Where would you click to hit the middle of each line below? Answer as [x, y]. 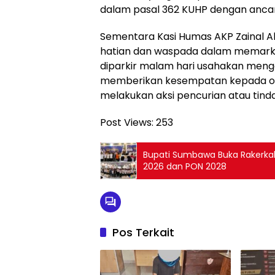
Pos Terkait [143, 233]
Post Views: [127, 123]
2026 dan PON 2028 [185, 167]
